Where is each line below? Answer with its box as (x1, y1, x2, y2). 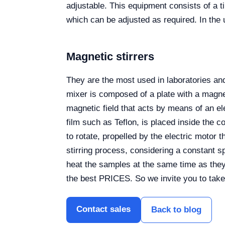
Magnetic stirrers (66, 50, 154, 63)
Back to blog (151, 205, 201, 215)
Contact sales (76, 204, 131, 214)
